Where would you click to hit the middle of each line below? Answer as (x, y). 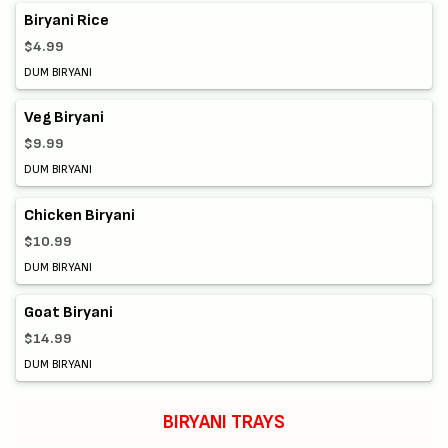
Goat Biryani (68, 312)
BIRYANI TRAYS (224, 422)
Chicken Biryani (79, 215)
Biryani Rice (66, 21)
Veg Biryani (64, 118)
